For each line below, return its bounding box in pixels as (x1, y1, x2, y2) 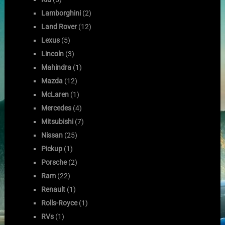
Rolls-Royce (41, 198, 78, 207)
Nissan (41, 131, 63, 139)
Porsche (41, 158, 67, 166)
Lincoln (41, 49, 64, 58)
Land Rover (41, 22, 77, 31)
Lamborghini (41, 9, 81, 17)
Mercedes (41, 103, 72, 112)
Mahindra (41, 63, 72, 71)
